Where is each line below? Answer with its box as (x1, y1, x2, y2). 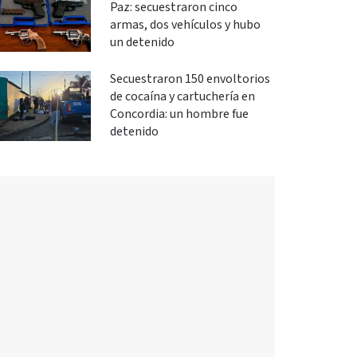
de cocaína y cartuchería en (109, 88, 255, 105)
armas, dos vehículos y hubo (109, 16, 261, 33)
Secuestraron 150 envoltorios (109, 70, 270, 88)
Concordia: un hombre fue (109, 105, 249, 123)
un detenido (109, 33, 175, 51)
